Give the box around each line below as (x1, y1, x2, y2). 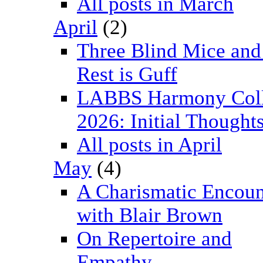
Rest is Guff (77, 63, 177, 86)
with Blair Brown (77, 204, 222, 227)
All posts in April (77, 133, 222, 157)
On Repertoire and (77, 227, 232, 251)
